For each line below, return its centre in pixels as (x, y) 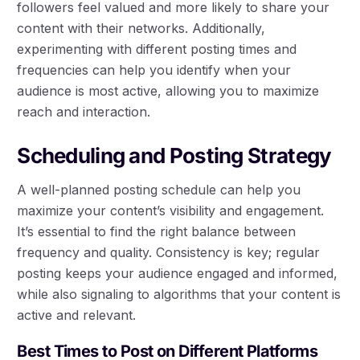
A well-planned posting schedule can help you (159, 189)
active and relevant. (77, 315)
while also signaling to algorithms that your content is (179, 294)
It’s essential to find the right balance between (157, 231)
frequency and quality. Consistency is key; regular (169, 252)
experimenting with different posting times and (157, 49)
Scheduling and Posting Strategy (174, 155)
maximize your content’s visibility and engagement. (171, 210)
